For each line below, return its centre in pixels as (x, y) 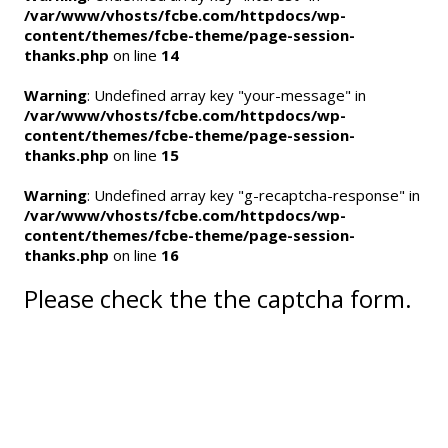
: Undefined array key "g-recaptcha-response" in (253, 195)
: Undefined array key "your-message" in (226, 95)
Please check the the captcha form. (218, 298)
